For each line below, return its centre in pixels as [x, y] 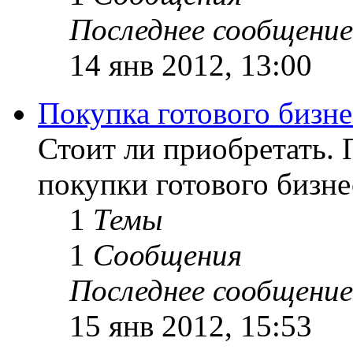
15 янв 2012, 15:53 [191, 325]
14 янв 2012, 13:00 [191, 65]
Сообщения [167, 255]
